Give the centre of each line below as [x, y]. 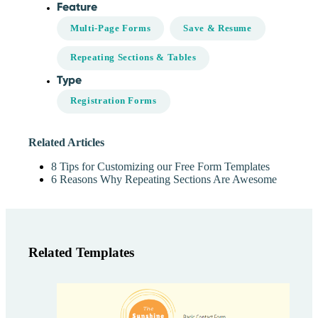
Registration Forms [114, 101]
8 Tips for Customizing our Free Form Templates [160, 167]
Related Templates [81, 253]
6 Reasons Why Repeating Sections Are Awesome [164, 180]
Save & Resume [218, 28]
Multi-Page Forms [111, 28]
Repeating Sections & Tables [133, 58]
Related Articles [66, 143]
